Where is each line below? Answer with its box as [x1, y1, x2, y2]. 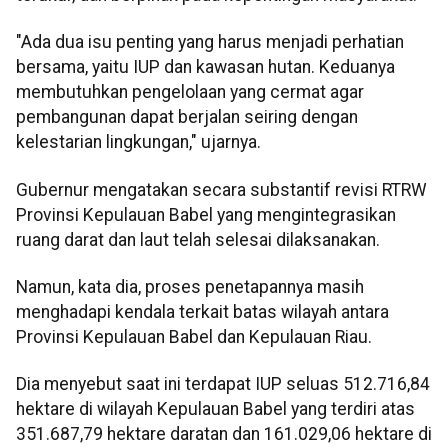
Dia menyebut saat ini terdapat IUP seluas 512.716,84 [16, 374, 430, 395]
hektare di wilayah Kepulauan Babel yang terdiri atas [16, 399, 415, 420]
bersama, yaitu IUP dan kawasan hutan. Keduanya [16, 57, 395, 78]
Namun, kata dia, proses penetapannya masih [16, 277, 364, 298]
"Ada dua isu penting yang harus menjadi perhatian [16, 32, 404, 53]
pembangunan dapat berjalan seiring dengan [16, 107, 358, 128]
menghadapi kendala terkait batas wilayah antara [16, 302, 389, 323]
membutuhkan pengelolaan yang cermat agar [16, 82, 364, 103]
